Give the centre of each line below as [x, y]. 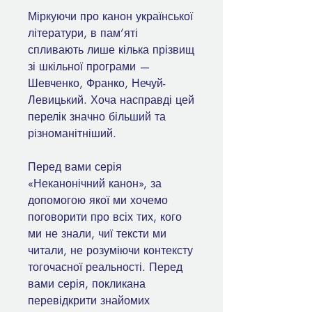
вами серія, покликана [87, 284]
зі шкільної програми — [89, 67]
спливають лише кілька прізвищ [111, 50]
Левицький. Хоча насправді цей [111, 100]
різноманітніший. [72, 134]
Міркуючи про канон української [110, 17]
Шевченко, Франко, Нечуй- [96, 84]
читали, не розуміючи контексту [110, 251]
